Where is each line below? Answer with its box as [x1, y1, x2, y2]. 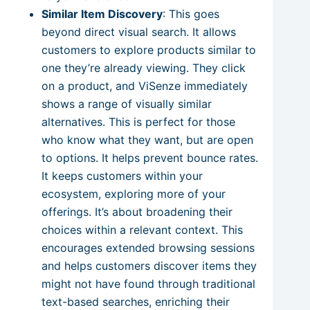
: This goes [163, 6, 219, 21]
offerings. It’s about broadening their [42, 204, 232, 219]
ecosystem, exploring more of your [42, 186, 226, 201]
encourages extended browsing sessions [42, 240, 255, 255]
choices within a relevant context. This [42, 222, 243, 237]
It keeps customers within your [42, 168, 203, 183]
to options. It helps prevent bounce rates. [42, 150, 258, 165]
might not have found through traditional [42, 276, 255, 291]
